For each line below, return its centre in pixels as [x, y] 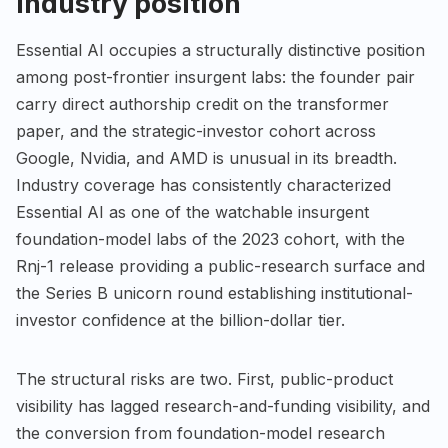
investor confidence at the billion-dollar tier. [180, 320]
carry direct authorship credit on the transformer [202, 104]
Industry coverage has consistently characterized [203, 185]
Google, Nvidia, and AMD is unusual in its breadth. [206, 158]
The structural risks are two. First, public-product [204, 379]
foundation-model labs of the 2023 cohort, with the [210, 239]
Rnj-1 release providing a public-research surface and [220, 266]
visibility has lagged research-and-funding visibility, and [223, 406]
